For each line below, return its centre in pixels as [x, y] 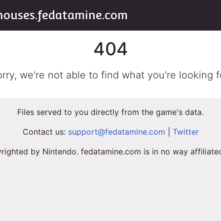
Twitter [185, 132]
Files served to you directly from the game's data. [110, 112]
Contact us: [45, 132]
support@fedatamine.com [116, 132]
